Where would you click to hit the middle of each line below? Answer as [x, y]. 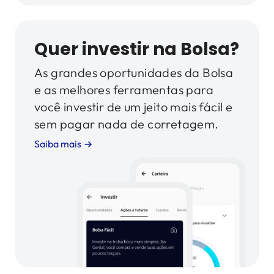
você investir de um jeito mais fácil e [134, 106]
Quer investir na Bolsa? [137, 49]
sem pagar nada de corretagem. [127, 124]
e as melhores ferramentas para [124, 89]
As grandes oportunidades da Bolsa [134, 72]
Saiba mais [58, 143]
